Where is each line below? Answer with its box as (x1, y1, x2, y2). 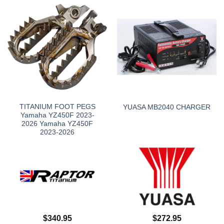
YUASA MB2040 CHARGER (123, 103, 210, 111)
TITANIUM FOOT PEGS (19, 103, 95, 111)
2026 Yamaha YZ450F (21, 120, 93, 128)
